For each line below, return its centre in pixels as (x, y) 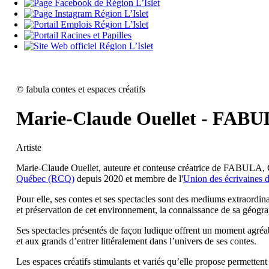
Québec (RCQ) (45, 178)
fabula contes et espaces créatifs (86, 89)
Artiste (29, 147)
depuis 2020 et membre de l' (129, 178)
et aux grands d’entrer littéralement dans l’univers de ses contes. (136, 241)
